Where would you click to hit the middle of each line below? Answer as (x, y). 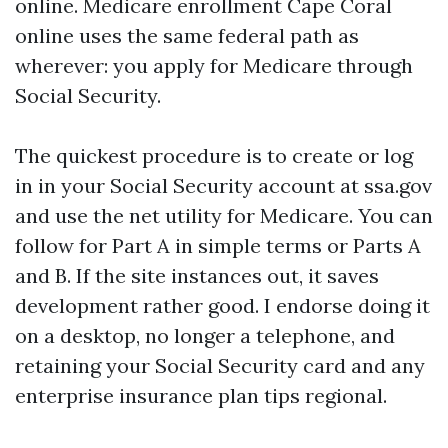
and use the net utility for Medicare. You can (224, 215)
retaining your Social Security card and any (220, 365)
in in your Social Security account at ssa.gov (223, 185)
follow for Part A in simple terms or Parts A (218, 245)
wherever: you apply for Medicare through (214, 65)
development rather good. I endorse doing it (222, 305)
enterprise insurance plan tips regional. (201, 395)
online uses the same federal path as (187, 35)
